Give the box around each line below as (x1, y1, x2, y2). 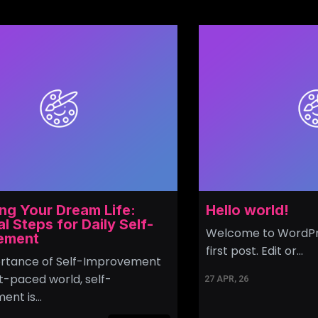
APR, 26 (216, 273, 248, 284)
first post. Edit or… (205, 242, 303, 259)
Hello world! (205, 201, 289, 219)
